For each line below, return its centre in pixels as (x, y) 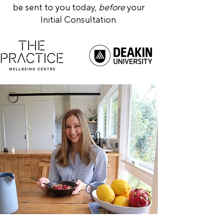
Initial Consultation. (79, 20)
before (112, 7)
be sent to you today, (56, 7)
